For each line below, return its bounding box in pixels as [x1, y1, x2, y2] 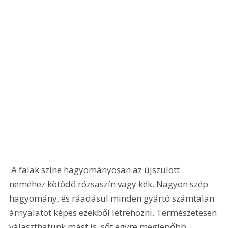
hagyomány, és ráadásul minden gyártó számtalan [9, 192, 217, 205]
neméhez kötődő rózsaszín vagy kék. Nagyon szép [9, 178, 211, 190]
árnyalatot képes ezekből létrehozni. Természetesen [9, 207, 219, 219]
